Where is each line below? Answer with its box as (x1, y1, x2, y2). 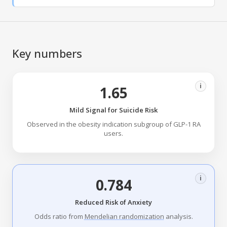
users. (104, 129, 123, 138)
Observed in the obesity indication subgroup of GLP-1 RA (26, 120, 201, 129)
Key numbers (12, 46, 82, 61)
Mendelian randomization (84, 212, 164, 221)
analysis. (164, 212, 193, 221)
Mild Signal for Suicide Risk (69, 105, 158, 115)
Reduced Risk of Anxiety (75, 198, 152, 207)
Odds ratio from (34, 212, 85, 221)
